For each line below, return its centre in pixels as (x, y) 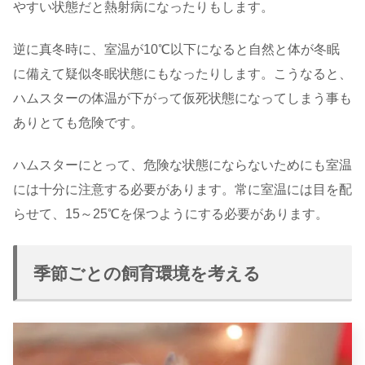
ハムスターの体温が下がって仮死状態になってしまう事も (182, 99)
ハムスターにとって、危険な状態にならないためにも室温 (182, 165)
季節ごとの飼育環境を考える (147, 273)
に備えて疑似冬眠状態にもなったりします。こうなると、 (182, 74)
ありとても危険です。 (78, 123)
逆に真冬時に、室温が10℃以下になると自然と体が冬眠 (176, 50)
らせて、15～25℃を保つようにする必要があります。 (171, 214)
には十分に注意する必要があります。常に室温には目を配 (182, 190)
